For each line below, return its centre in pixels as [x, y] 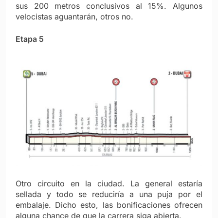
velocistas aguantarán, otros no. [74, 16]
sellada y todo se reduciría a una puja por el [109, 194]
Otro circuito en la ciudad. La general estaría [109, 184]
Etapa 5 [30, 39]
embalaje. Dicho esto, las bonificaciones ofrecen [109, 205]
